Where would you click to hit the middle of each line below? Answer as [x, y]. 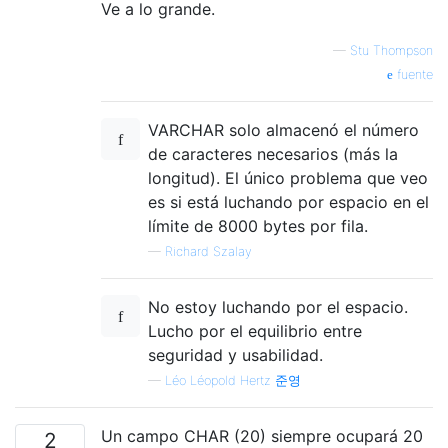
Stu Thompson [391, 51]
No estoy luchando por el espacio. [278, 307]
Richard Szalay [208, 252]
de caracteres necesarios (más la [273, 154]
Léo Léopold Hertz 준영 [233, 381]
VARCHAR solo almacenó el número [283, 130]
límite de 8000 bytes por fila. [258, 226]
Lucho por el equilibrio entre [255, 331]
